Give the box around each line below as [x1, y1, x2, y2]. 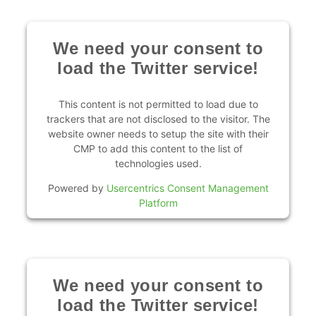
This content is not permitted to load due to [58, 97, 258, 110]
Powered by [47, 181, 107, 194]
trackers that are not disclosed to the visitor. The [46, 112, 270, 125]
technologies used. [114, 157, 202, 169]
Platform [138, 196, 178, 209]
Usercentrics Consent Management [106, 181, 269, 194]
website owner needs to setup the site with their [47, 127, 269, 140]
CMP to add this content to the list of [73, 142, 243, 154]
